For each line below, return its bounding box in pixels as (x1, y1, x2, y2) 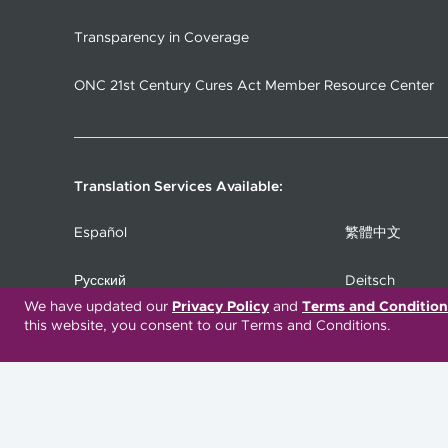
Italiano (74, 322, 121, 337)
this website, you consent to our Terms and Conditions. (24, 319, 391, 333)
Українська (345, 370, 416, 385)
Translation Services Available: (74, 180, 283, 195)
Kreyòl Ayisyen (74, 418, 173, 433)
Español (74, 226, 127, 241)
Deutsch (74, 370, 129, 385)
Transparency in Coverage (74, 31, 249, 46)
